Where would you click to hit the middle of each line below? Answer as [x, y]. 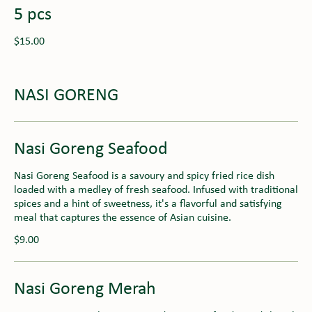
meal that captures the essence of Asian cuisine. [123, 218]
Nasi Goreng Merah [85, 289]
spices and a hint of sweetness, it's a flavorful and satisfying [148, 204]
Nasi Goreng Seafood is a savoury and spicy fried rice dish [144, 176]
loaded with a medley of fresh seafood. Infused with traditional [156, 190]
